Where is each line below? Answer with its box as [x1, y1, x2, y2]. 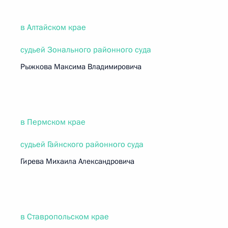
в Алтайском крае [20, 22, 86, 33]
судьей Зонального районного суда [20, 44, 151, 55]
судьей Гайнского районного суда [20, 139, 144, 150]
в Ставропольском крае [20, 211, 109, 222]
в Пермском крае [20, 117, 85, 128]
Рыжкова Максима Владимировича [20, 62, 141, 72]
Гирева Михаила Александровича [20, 156, 134, 166]
